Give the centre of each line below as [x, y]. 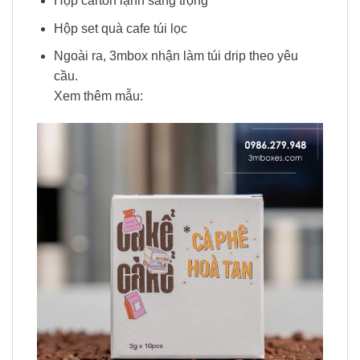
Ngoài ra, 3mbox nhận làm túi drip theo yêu [176, 56]
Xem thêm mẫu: [98, 96]
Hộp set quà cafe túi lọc [120, 28]
